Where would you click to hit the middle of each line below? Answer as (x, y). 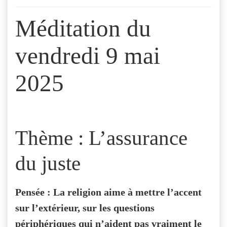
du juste (50, 163)
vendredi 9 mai (88, 56)
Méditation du (83, 28)
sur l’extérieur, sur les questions (85, 208)
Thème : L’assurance (101, 138)
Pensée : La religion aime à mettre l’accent (108, 192)
